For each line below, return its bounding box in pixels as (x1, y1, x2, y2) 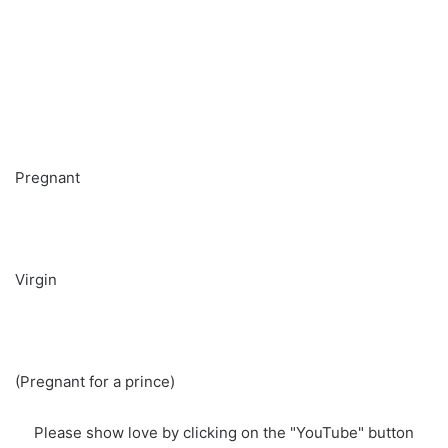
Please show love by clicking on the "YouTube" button (34, 422, 414, 442)
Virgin (15, 269, 57, 289)
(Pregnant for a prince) (15, 371, 175, 391)
